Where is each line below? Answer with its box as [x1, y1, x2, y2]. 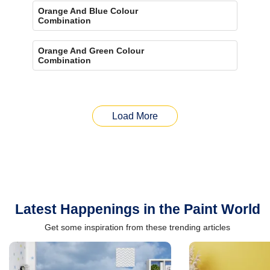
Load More [112, 110, 158, 121]
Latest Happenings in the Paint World [14, 201, 260, 217]
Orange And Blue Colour [38, 5, 139, 16]
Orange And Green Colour [38, 45, 145, 55]
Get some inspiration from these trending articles [45, 222, 230, 232]
